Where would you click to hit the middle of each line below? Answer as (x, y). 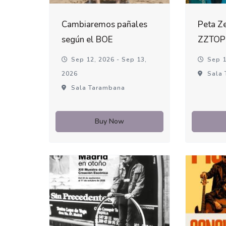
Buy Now (110, 122)
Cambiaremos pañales (105, 25)
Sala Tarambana (97, 88)
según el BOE (88, 40)
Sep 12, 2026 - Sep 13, (108, 60)
